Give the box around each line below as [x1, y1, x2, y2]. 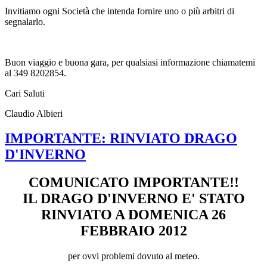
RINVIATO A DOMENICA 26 [41, 207, 226, 223]
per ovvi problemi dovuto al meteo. [67, 251, 200, 262]
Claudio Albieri [5, 108, 63, 119]
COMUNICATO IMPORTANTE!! [28, 175, 239, 191]
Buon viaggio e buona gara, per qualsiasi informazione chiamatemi [5, 57, 255, 67]
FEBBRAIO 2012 [80, 223, 187, 239]
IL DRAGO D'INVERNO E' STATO [22, 191, 245, 207]
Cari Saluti [5, 88, 45, 98]
